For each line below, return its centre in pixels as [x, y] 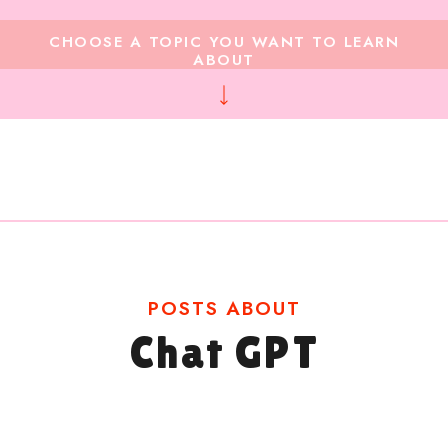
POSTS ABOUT [224, 308]
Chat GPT [224, 352]
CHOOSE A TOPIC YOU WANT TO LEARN [224, 42]
